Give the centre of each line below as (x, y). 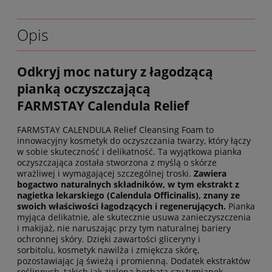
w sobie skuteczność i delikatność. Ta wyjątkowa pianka (129, 152)
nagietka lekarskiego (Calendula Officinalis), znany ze (128, 195)
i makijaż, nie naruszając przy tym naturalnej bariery (124, 228)
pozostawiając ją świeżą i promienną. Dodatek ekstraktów (134, 261)
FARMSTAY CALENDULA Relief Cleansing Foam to (115, 130)
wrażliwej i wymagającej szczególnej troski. (105, 174)
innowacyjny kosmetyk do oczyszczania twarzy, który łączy (134, 141)
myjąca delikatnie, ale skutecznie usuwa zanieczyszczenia (134, 217)
